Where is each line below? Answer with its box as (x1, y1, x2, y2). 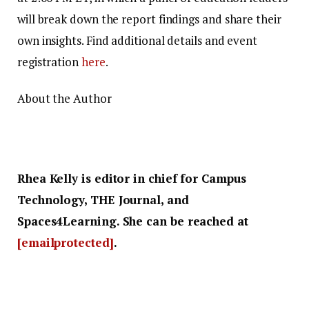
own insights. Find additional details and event (17, 32, 258, 49)
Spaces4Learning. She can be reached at (17, 212, 248, 229)
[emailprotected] (17, 234, 114, 250)
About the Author (17, 90, 112, 107)
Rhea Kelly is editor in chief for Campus (17, 170, 246, 186)
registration (17, 54, 81, 70)
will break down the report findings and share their (17, 11, 281, 28)
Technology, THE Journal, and (17, 191, 189, 208)
